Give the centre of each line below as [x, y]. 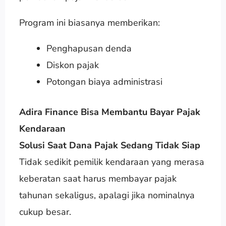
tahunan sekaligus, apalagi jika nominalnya [107, 195]
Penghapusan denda [89, 48]
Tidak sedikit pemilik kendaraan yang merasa [111, 162]
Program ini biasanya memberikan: [89, 22]
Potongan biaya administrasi [104, 81]
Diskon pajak [72, 65]
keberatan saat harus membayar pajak [98, 178]
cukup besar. [45, 212]
